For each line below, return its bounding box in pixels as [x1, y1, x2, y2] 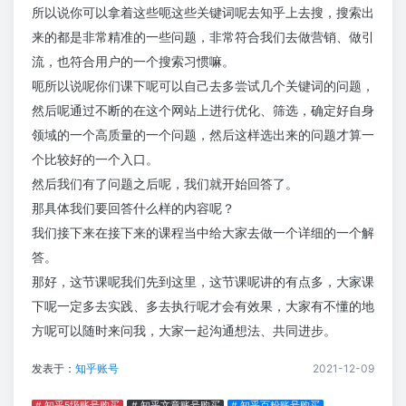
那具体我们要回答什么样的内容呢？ [32, 200, 235, 217]
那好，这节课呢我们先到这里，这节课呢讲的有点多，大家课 [32, 274, 374, 290]
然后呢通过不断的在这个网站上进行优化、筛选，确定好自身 [32, 102, 374, 119]
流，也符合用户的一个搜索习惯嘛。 [32, 53, 235, 70]
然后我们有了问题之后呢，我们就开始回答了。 [32, 176, 298, 192]
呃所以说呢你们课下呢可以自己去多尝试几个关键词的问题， [32, 78, 374, 94]
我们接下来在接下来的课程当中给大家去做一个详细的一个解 [32, 225, 374, 241]
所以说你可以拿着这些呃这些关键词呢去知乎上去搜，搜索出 [32, 5, 374, 21]
